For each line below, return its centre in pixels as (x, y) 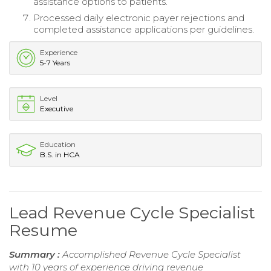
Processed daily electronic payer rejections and (139, 18)
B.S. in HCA (60, 154)
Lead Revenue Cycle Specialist (132, 212)
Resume (43, 230)
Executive (57, 108)
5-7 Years (55, 62)
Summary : (36, 254)
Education (58, 144)
